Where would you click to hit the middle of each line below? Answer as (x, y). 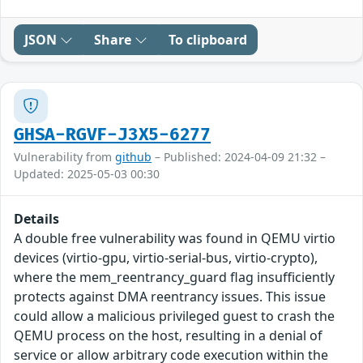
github (133, 156)
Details (36, 218)
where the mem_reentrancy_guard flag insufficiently (174, 277)
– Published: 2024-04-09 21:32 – (239, 156)
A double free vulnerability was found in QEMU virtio (175, 238)
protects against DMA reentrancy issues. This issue (170, 296)
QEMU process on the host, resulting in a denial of (168, 335)
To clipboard (208, 39)
